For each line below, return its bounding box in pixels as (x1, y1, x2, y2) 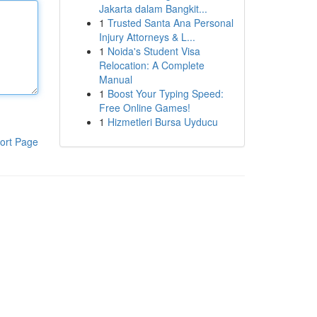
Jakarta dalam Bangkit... (98, 1, 207, 16)
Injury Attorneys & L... (98, 30, 195, 44)
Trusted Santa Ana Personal (107, 16, 234, 30)
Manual (98, 72, 132, 86)
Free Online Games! (98, 100, 190, 115)
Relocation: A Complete (98, 58, 204, 72)
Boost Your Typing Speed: (107, 86, 224, 100)
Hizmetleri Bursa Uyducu (107, 115, 218, 129)
